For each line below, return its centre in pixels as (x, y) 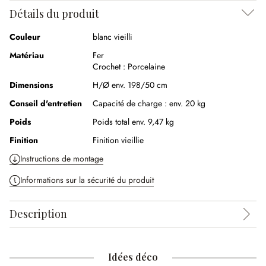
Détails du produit (54, 14)
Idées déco (133, 257)
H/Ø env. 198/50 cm (130, 85)
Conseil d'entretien (46, 103)
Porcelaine (146, 66)
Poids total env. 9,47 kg (133, 122)
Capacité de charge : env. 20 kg (149, 103)
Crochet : (109, 66)
